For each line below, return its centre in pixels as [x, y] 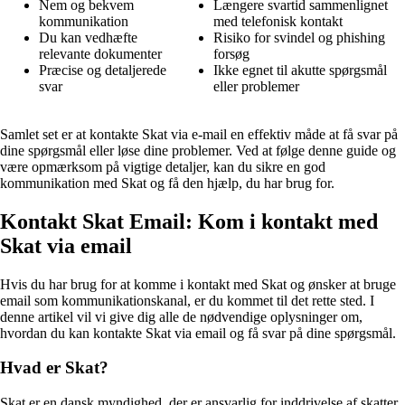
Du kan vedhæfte [88, 37]
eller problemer [256, 86]
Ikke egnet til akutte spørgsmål [300, 70]
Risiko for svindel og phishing [299, 37]
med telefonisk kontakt [278, 21]
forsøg [231, 53]
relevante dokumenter [100, 53]
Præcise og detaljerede [103, 70]
